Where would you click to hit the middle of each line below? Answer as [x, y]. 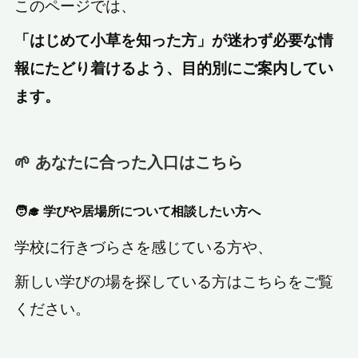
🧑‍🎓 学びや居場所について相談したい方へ [138, 211]
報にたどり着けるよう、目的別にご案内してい [174, 68]
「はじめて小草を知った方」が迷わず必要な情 [174, 40]
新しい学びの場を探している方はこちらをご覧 [174, 280]
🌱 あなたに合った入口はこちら [129, 162]
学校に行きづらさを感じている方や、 [144, 245]
